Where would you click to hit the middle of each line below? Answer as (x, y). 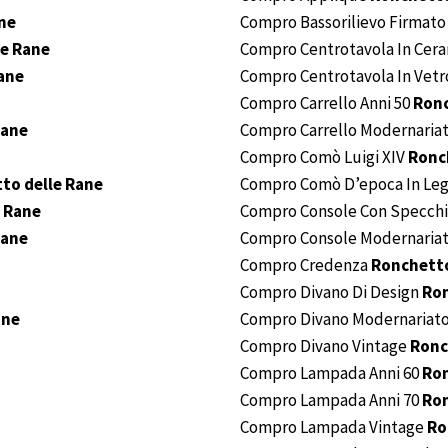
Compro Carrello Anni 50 (326, 103)
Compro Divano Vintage (325, 346)
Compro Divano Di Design (331, 292)
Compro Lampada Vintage (333, 427)
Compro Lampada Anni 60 (331, 373)
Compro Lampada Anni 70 (331, 400)
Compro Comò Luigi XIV (324, 157)
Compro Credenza (305, 265)
